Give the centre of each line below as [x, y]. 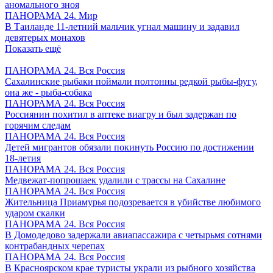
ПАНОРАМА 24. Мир [51, 16]
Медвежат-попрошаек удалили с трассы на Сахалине [115, 180]
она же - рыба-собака [48, 93]
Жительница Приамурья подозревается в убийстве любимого [133, 202]
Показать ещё [33, 49]
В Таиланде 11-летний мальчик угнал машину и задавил [122, 27]
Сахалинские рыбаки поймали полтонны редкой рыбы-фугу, [131, 82]
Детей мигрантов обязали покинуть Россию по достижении [129, 147]
